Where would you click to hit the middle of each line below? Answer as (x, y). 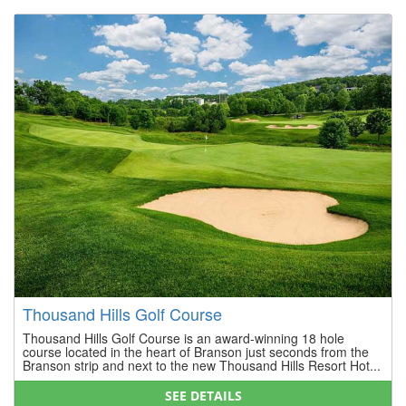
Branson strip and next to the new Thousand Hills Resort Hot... (202, 365)
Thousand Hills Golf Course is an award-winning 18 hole (184, 338)
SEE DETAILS (203, 395)
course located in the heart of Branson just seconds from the (196, 351)
